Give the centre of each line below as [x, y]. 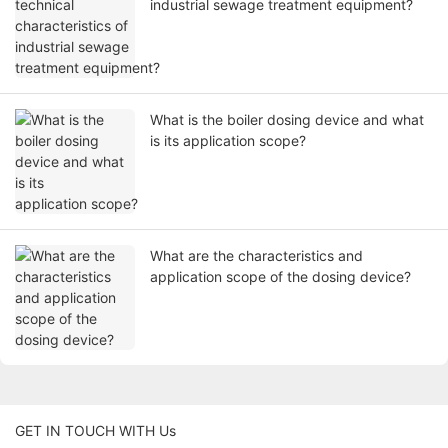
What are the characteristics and [256, 256]
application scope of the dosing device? [280, 277]
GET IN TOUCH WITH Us [95, 431]
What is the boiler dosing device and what [287, 120]
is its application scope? [228, 141]
